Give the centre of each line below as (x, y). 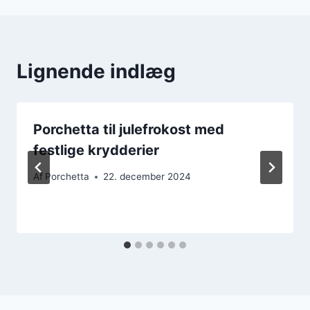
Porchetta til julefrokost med (129, 129)
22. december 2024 (147, 177)
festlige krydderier (96, 150)
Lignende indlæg (96, 71)
